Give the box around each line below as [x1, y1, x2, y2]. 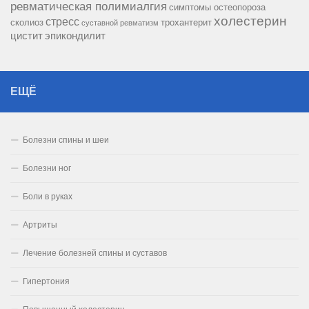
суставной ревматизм [81, 19, 159, 28]
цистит [10, 30, 43, 42]
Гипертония [23, 277, 70, 287]
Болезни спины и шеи [23, 135, 109, 146]
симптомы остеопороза [169, 2, 266, 13]
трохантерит [161, 17, 212, 28]
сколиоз [10, 17, 43, 28]
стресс [46, 15, 79, 28]
